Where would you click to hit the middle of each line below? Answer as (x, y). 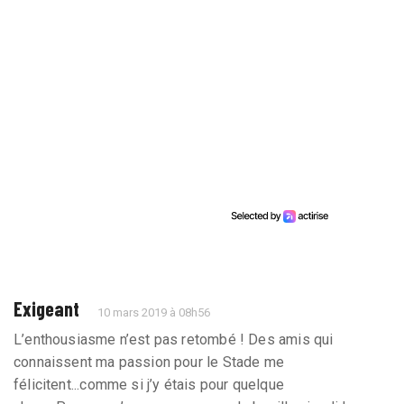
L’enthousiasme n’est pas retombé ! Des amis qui (174, 339)
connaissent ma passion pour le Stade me (149, 362)
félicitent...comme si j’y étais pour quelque (149, 384)
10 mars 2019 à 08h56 (154, 312)
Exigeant (46, 308)
